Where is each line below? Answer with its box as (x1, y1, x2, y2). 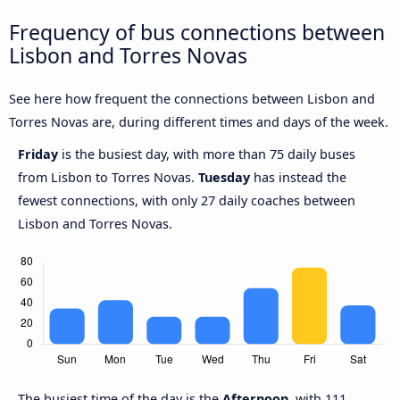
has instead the (250, 169, 346, 187)
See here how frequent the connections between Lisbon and (9, 90, 375, 108)
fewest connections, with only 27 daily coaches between (18, 192, 355, 210)
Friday (18, 146, 62, 163)
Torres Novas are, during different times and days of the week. (9, 113, 388, 131)
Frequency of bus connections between (9, 17, 385, 46)
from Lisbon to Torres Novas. (18, 169, 198, 187)
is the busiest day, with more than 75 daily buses (62, 146, 355, 163)
